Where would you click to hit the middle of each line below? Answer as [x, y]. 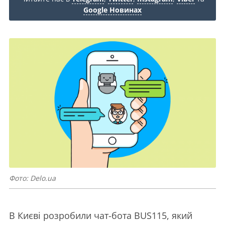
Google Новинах [113, 10]
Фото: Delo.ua [32, 178]
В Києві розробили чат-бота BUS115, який [101, 215]
